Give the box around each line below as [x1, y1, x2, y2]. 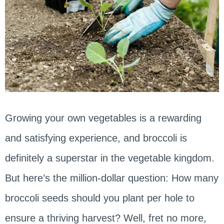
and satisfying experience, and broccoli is [4, 132, 187, 143]
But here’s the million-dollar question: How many [4, 172, 218, 183]
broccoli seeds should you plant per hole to [4, 192, 194, 203]
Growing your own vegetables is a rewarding [4, 112, 201, 123]
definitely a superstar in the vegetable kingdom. [4, 152, 214, 163]
